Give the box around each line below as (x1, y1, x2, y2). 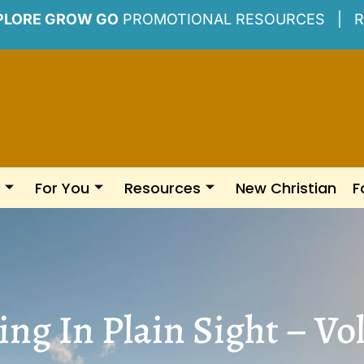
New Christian (236, 177, 336, 198)
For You (35, 177, 89, 198)
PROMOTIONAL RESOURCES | (118, 11, 354, 28)
